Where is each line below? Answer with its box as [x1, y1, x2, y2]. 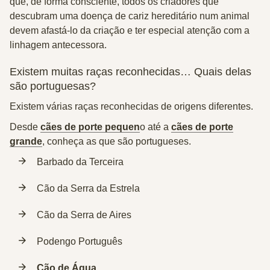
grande [10, 136, 42, 146]
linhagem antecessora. [10, 40, 107, 50]
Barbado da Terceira [37, 157, 124, 167]
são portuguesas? [10, 80, 96, 92]
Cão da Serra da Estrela [37, 183, 140, 193]
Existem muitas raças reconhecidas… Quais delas [10, 66, 251, 78]
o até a [140, 122, 171, 132]
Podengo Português [37, 236, 122, 246]
